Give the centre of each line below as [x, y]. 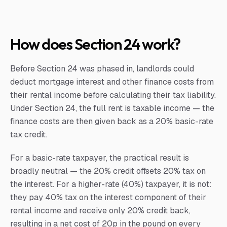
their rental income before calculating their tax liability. [113, 95]
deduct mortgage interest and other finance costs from [112, 82]
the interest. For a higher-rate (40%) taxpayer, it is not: [111, 184]
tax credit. [29, 135]
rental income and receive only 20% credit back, [100, 211]
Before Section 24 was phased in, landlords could [102, 69]
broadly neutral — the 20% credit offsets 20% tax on [108, 171]
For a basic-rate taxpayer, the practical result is [100, 158]
